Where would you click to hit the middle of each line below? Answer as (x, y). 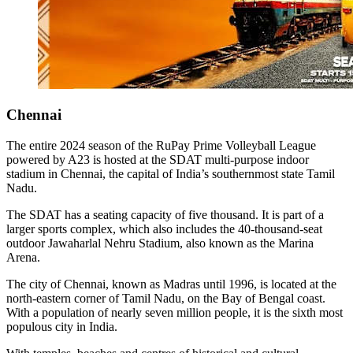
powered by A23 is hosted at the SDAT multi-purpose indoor (158, 160)
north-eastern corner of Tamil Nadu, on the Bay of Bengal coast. (166, 299)
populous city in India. (62, 327)
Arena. (23, 258)
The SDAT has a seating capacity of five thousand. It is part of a (165, 215)
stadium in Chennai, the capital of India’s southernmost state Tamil (171, 174)
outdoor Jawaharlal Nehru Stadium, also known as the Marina (160, 243)
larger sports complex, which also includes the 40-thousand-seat (164, 229)
